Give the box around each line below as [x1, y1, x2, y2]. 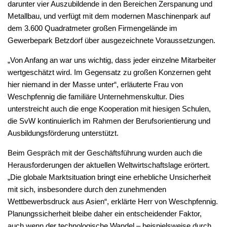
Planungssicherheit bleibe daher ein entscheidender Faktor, [8, 209, 202, 218]
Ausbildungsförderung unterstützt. [8, 128, 119, 137]
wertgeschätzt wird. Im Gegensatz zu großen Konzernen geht [8, 67, 211, 77]
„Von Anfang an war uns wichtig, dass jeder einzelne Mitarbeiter [8, 55, 216, 64]
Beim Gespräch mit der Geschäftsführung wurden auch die [8, 148, 202, 157]
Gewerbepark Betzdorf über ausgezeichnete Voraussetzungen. [8, 35, 215, 45]
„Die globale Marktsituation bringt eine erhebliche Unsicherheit [8, 172, 211, 181]
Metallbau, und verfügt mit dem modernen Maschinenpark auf [8, 11, 210, 20]
